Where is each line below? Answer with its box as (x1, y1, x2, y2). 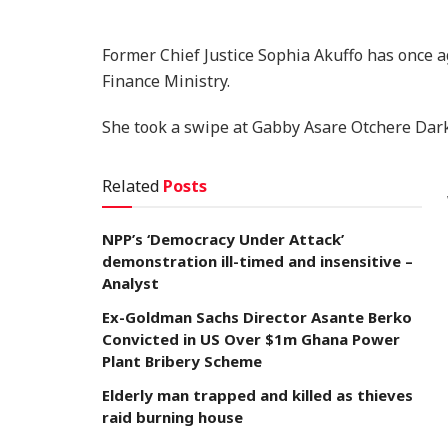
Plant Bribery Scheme (102, 350, 262, 371)
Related (102, 174, 159, 197)
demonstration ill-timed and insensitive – (102, 250, 413, 271)
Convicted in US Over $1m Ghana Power (102, 328, 400, 349)
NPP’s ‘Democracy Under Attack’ (102, 228, 344, 249)
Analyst (102, 272, 159, 293)
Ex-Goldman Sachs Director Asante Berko (102, 306, 412, 327)
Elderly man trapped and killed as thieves (102, 384, 413, 405)
